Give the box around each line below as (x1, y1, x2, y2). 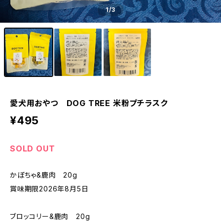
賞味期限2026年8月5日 (10, 184, 89, 193)
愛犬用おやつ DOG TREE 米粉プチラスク (10, 98, 168, 108)
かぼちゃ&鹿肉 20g (10, 171, 77, 179)
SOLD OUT (10, 144, 55, 153)
